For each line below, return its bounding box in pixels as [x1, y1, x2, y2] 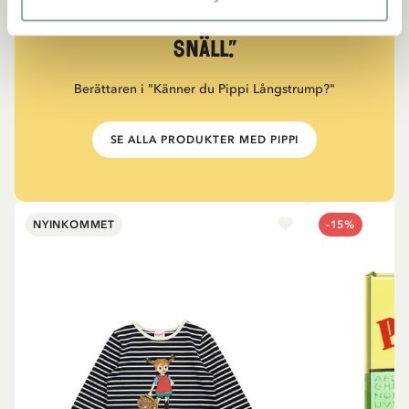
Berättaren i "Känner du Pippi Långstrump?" [74, 81, 335, 98]
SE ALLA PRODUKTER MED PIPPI [110, 133, 299, 147]
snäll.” [172, 35, 237, 66]
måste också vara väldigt [74, 5, 335, 36]
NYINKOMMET [33, 218, 115, 232]
